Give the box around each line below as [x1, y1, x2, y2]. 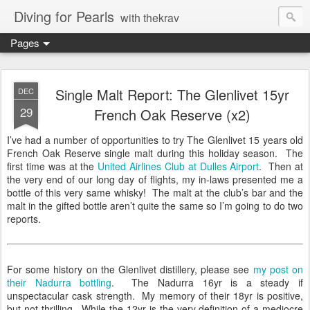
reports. [7, 212, 41, 226]
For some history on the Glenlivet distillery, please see [7, 262, 253, 276]
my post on [253, 262, 304, 276]
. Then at [259, 159, 304, 173]
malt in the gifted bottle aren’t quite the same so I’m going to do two [7, 199, 303, 212]
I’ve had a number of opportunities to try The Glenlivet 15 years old [7, 133, 303, 147]
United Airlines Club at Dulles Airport [98, 159, 259, 173]
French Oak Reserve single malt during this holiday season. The [7, 146, 303, 160]
